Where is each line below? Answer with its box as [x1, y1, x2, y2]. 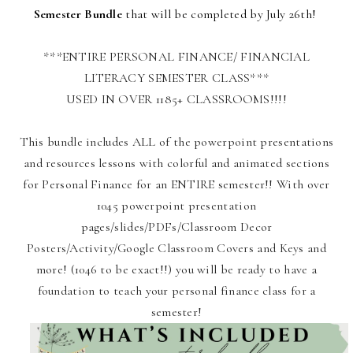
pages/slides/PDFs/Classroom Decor [80, 219, 273, 236]
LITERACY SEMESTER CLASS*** [84, 70, 269, 87]
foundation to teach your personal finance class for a [37, 283, 316, 299]
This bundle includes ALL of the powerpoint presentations [19, 134, 334, 150]
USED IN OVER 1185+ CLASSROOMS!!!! [66, 91, 287, 108]
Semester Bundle [33, 6, 123, 23]
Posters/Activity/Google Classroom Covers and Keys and [27, 240, 326, 257]
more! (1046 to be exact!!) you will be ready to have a [35, 262, 318, 278]
